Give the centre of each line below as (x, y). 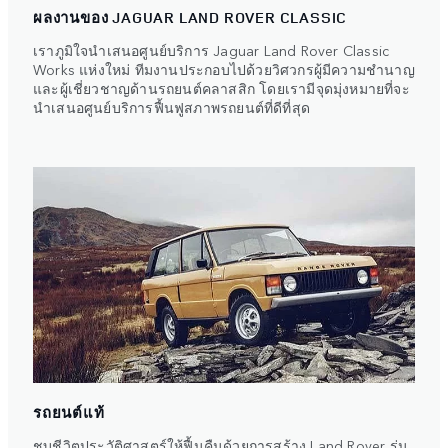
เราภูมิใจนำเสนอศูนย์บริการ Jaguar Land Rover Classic (211, 50)
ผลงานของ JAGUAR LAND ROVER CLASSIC (190, 18)
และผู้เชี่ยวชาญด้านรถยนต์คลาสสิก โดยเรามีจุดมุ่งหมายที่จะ (221, 88)
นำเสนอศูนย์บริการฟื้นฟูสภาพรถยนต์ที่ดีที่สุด (171, 107)
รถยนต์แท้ (69, 412)
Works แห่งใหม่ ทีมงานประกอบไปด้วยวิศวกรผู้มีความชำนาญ (224, 69)
